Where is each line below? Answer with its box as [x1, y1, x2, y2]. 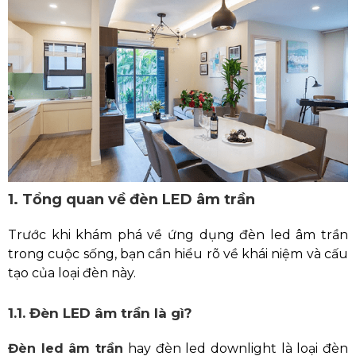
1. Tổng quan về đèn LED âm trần [8, 191, 255, 209]
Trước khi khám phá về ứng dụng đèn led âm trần [8, 227, 348, 243]
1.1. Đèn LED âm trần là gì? [8, 305, 192, 322]
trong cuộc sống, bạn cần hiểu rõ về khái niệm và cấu [8, 246, 348, 262]
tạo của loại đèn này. [8, 265, 136, 281]
